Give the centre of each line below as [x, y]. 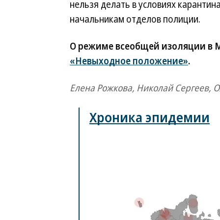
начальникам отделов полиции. [135, 19]
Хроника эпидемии [150, 117]
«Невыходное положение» [129, 61]
